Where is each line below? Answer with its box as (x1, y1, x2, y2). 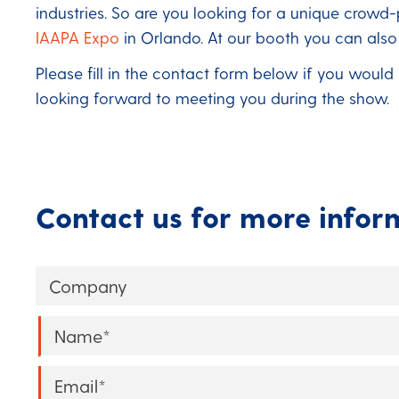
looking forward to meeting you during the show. (36, 88, 389, 108)
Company (36, 269, 120, 293)
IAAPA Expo (36, 27, 119, 46)
